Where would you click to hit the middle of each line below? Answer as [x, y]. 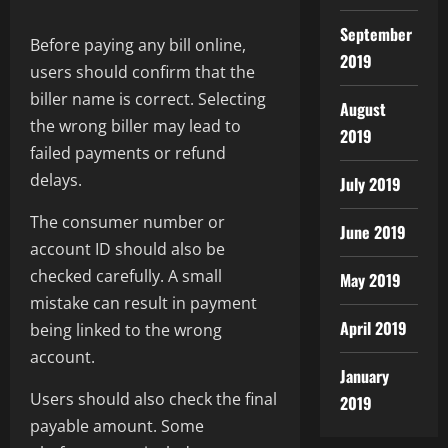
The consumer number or [127, 222]
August [363, 109]
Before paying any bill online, [138, 45]
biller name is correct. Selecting [148, 99]
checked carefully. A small [126, 276]
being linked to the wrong [126, 330]
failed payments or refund [128, 153]
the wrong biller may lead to [135, 126]
